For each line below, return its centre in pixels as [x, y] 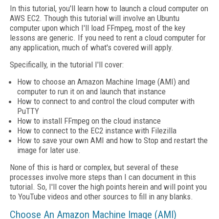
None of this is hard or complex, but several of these [94, 167]
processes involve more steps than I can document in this [103, 177]
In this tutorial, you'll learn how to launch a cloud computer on [109, 8]
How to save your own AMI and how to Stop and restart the [112, 140]
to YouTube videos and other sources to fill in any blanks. [102, 197]
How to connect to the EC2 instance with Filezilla [97, 131]
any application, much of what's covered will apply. [93, 47]
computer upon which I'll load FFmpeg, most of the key [98, 28]
